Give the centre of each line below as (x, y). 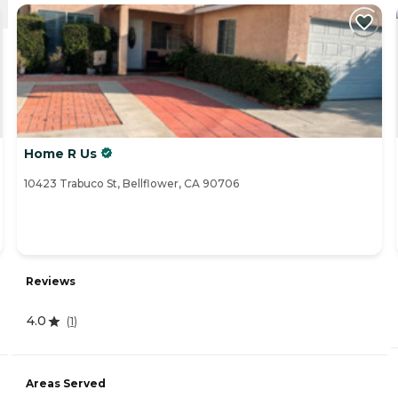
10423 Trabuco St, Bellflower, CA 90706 (131, 184)
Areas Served (66, 384)
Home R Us (60, 154)
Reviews (51, 282)
